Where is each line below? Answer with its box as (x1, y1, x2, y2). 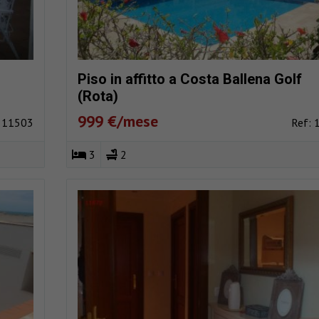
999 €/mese (77, 111, 158, 132)
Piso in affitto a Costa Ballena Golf (77, 70, 302, 88)
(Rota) (77, 88, 118, 105)
